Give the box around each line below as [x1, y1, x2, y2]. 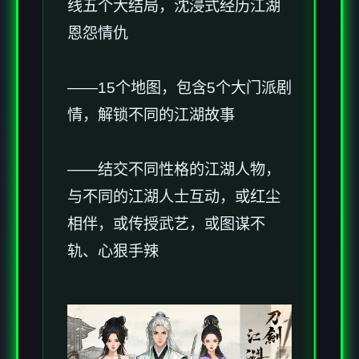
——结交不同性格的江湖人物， [67, 161, 280, 179]
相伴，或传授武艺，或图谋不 [67, 216, 265, 233]
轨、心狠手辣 [67, 243, 159, 260]
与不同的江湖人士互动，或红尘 [67, 188, 280, 206]
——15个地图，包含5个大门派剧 [67, 79, 292, 97]
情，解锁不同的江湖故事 [67, 107, 235, 124]
